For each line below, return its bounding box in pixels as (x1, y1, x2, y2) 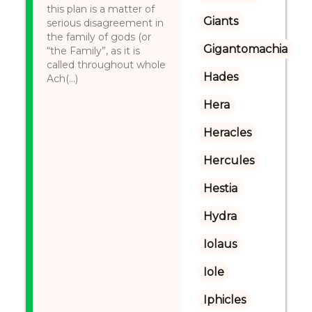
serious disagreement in (47, 17, 164, 29)
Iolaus (203, 237, 237, 251)
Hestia (203, 182, 237, 195)
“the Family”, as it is (47, 45, 141, 57)
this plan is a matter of (47, 3, 155, 15)
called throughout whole (47, 58, 166, 71)
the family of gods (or (47, 31, 152, 43)
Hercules (203, 154, 254, 167)
